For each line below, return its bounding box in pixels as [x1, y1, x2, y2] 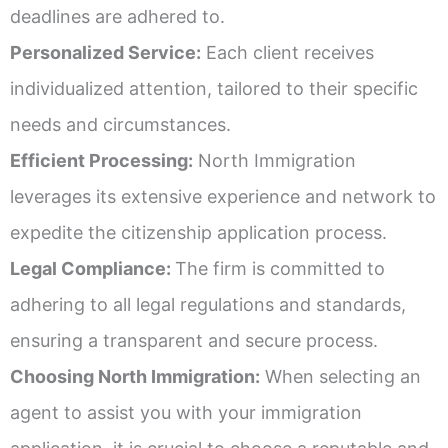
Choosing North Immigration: [10, 366, 260, 388]
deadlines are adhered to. [10, 6, 225, 28]
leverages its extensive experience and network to [10, 186, 436, 208]
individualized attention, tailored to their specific [10, 78, 418, 100]
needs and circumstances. [10, 114, 231, 136]
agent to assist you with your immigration [10, 402, 362, 424]
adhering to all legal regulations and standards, [10, 294, 406, 316]
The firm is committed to [175, 258, 385, 280]
